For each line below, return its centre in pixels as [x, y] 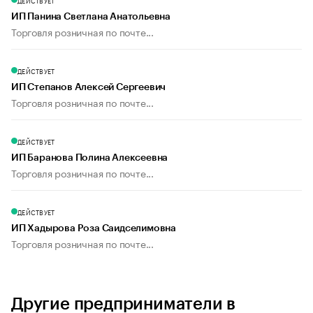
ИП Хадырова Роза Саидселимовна [94, 229]
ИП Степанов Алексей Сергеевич [89, 88]
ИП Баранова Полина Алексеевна [90, 158]
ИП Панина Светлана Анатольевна [91, 17]
